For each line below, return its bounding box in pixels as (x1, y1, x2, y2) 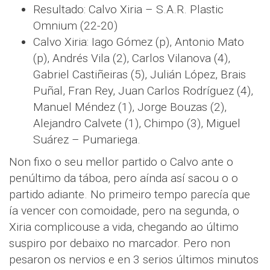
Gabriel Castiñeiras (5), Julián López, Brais (33, 67, 246, 81)
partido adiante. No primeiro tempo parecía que (9, 187, 250, 201)
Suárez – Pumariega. (33, 132, 140, 146)
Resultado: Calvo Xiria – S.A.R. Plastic (33, 2, 224, 16)
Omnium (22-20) (33, 18, 118, 33)
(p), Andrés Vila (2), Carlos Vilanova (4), (33, 51, 230, 65)
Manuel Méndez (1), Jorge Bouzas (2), (33, 99, 227, 114)
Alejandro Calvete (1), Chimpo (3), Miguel (33, 116, 240, 130)
